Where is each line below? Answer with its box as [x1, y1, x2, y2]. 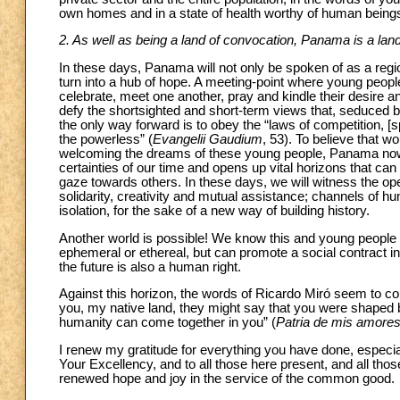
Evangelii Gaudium [153, 132, 262, 147]
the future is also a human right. [59, 259, 241, 274]
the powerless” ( [59, 132, 153, 147]
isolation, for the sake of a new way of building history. [59, 204, 370, 219]
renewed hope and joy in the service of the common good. [59, 371, 395, 386]
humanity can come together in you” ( [59, 315, 276, 330]
